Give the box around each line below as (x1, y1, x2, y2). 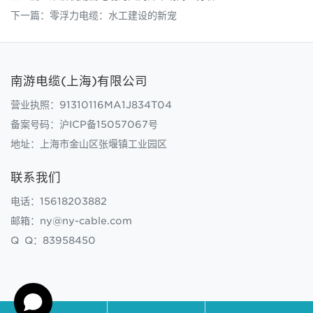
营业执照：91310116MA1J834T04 (10, 99, 172, 111)
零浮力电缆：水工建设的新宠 (50, 10, 177, 22)
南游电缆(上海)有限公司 (10, 73, 147, 89)
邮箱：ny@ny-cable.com (10, 215, 132, 227)
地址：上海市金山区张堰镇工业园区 (10, 138, 167, 150)
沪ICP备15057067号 (59, 119, 158, 131)
